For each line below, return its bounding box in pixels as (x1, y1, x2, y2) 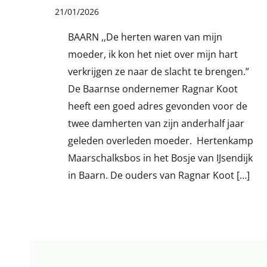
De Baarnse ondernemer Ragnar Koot (67, 82, 238, 96)
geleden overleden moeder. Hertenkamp (67, 134, 253, 148)
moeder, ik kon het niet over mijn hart (67, 48, 238, 61)
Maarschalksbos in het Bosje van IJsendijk (67, 151, 253, 165)
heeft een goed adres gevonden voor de (67, 100, 247, 113)
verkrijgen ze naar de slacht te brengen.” (67, 65, 249, 79)
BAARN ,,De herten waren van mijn (67, 30, 222, 44)
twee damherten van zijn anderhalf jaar (67, 117, 244, 131)
